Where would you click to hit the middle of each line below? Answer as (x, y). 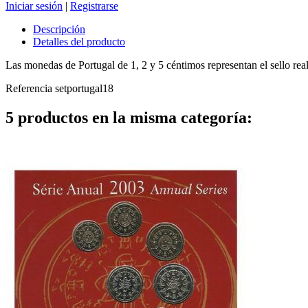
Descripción (59, 30)
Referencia (30, 89)
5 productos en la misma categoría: (129, 117)
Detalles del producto (79, 42)
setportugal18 (84, 89)
